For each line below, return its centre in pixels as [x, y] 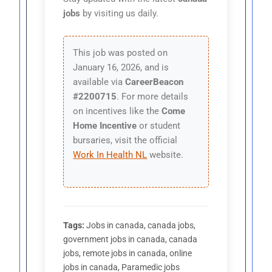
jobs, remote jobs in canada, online [128, 253]
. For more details [153, 97]
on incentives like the [117, 111]
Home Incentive [105, 126]
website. [165, 155]
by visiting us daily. [120, 13]
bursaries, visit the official [125, 141]
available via [99, 82]
